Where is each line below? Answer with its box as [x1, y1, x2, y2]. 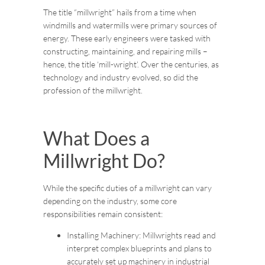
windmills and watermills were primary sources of [43, 20, 217, 31]
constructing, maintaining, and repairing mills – [43, 46, 208, 57]
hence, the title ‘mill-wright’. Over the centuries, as [43, 59, 219, 70]
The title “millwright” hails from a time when [43, 7, 196, 18]
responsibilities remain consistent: [43, 209, 163, 219]
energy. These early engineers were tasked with [43, 33, 211, 44]
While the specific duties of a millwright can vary [43, 183, 212, 193]
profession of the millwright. [43, 85, 143, 96]
